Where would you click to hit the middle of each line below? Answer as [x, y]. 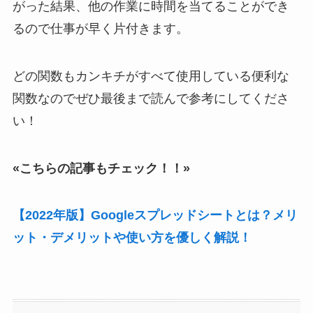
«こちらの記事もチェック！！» [101, 168]
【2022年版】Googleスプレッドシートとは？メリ [155, 216]
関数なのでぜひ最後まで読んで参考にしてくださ [151, 98]
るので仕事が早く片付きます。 [100, 28]
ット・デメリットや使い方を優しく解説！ [132, 238]
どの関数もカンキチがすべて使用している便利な [151, 76]
